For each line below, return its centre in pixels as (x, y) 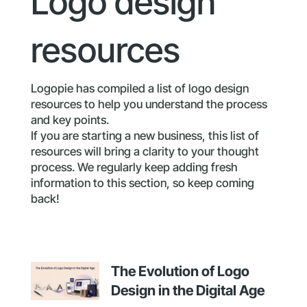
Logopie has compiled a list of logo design (139, 88)
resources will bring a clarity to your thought (145, 151)
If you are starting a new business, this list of (145, 136)
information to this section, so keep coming (142, 183)
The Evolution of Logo (180, 271)
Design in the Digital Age (187, 290)
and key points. (70, 120)
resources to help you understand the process (149, 104)
